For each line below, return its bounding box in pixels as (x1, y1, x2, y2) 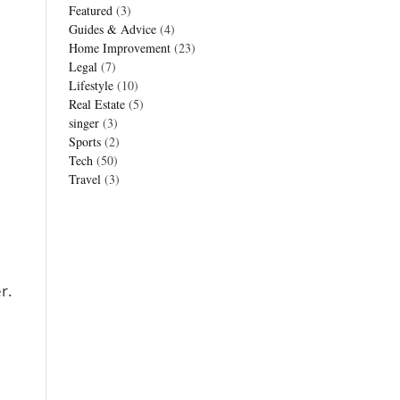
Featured (69, 2, 112, 19)
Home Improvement (69, 39, 171, 56)
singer (69, 114, 99, 131)
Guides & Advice (69, 21, 156, 37)
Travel (69, 171, 101, 187)
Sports (69, 133, 101, 150)
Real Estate (69, 96, 125, 112)
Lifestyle (69, 77, 113, 94)
